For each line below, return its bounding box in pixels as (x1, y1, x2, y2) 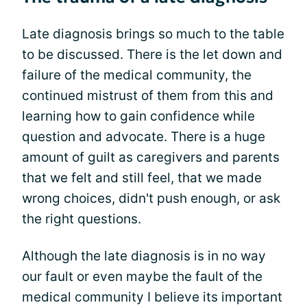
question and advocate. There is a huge (22, 129, 265, 145)
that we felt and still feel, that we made (22, 170, 262, 186)
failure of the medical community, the (22, 67, 251, 83)
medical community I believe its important (22, 289, 282, 305)
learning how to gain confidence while (22, 108, 255, 124)
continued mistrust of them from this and (22, 88, 273, 103)
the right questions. (22, 211, 141, 227)
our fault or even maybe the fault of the (22, 269, 262, 284)
